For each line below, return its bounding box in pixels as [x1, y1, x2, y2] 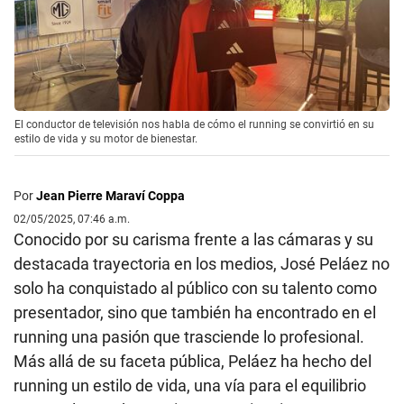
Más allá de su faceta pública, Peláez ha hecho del [14, 352, 372, 372]
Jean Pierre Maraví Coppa [36, 188, 185, 204]
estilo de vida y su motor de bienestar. [14, 133, 197, 146]
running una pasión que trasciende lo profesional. [14, 327, 364, 347]
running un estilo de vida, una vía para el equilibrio [14, 376, 366, 396]
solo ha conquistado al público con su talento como [14, 279, 377, 298]
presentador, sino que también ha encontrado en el [14, 303, 376, 323]
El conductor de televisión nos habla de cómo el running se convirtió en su [14, 118, 374, 132]
